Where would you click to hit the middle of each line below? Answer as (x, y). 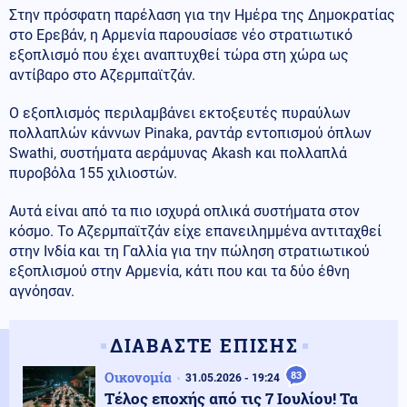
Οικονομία (138, 377)
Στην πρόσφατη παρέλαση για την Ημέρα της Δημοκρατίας (202, 15)
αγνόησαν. (42, 291)
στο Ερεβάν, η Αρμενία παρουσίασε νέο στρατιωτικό (181, 35)
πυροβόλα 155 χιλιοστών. (93, 173)
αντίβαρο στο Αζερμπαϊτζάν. (102, 74)
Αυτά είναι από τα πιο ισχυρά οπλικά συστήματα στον (184, 211)
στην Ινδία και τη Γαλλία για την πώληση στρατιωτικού (189, 251)
